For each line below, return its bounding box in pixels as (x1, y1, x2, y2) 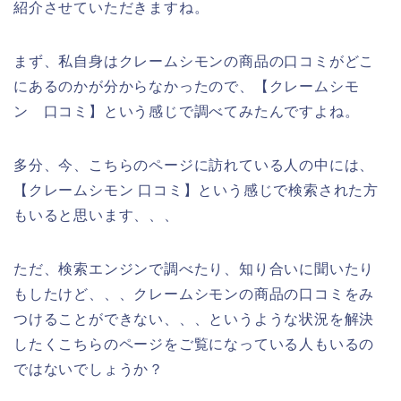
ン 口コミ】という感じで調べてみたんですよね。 (13, 104, 360, 120)
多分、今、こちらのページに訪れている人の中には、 (13, 158, 375, 174)
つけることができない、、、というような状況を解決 (13, 311, 375, 328)
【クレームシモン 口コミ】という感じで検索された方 (13, 183, 379, 199)
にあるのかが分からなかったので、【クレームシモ (13, 79, 360, 95)
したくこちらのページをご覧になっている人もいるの (13, 337, 375, 353)
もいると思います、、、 (13, 208, 179, 224)
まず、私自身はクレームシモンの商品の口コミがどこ (13, 54, 375, 70)
